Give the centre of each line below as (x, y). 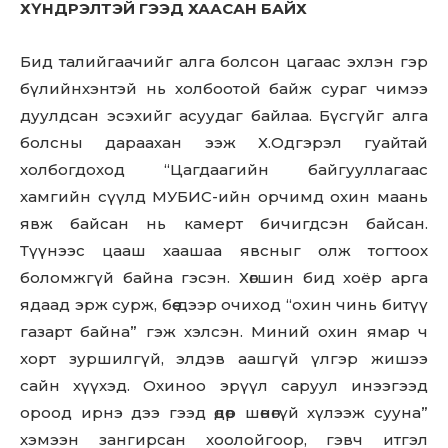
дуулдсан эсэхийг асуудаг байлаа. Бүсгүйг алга (224, 116)
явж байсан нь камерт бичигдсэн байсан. (224, 224)
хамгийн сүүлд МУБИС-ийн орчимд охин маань (224, 197)
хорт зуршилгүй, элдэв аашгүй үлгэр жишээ (224, 359)
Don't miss (258, 53)
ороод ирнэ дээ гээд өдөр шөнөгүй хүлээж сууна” (224, 413)
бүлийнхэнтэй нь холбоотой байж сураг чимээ (224, 89)
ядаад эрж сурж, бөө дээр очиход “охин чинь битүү (224, 305)
